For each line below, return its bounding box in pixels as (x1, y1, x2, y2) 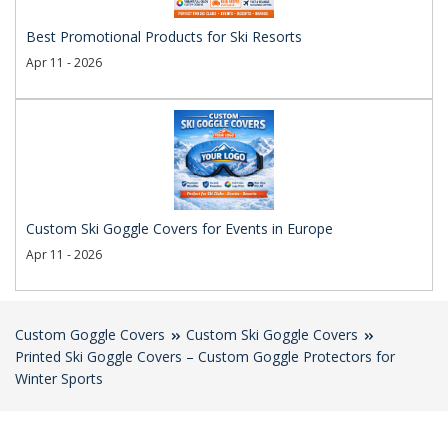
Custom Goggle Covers (15, 325, 165, 344)
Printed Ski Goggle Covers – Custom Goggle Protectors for (15, 347, 395, 366)
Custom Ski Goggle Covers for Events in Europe (26, 219, 333, 238)
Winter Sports (15, 369, 103, 388)
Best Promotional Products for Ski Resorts (26, 27, 302, 46)
